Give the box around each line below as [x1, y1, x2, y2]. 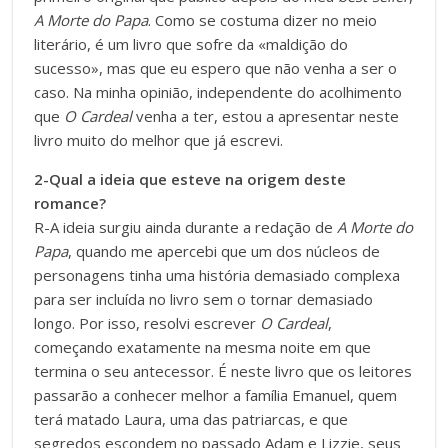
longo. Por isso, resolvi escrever [34, 312, 261, 333]
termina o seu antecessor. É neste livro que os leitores [34, 360, 413, 381]
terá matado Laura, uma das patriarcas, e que [34, 408, 349, 429]
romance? [34, 192, 107, 213]
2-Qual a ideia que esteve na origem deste [34, 168, 347, 189]
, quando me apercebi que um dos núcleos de [68, 240, 381, 261]
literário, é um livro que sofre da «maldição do [34, 33, 349, 54]
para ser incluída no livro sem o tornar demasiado [34, 288, 374, 309]
